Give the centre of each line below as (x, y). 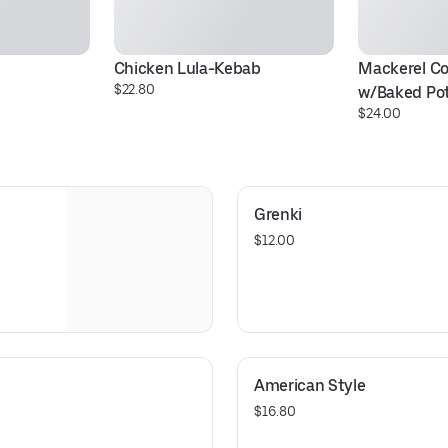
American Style (310, 385)
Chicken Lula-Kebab (187, 68)
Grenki (278, 214)
